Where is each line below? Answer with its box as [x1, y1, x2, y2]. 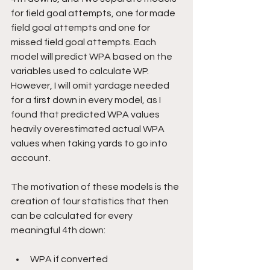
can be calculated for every [11, 210, 134, 221]
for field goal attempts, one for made [11, 8, 177, 18]
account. [11, 152, 51, 163]
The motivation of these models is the [11, 181, 181, 192]
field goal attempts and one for [11, 22, 152, 33]
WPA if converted [30, 254, 108, 264]
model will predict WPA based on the [11, 51, 174, 61]
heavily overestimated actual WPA [11, 124, 166, 134]
